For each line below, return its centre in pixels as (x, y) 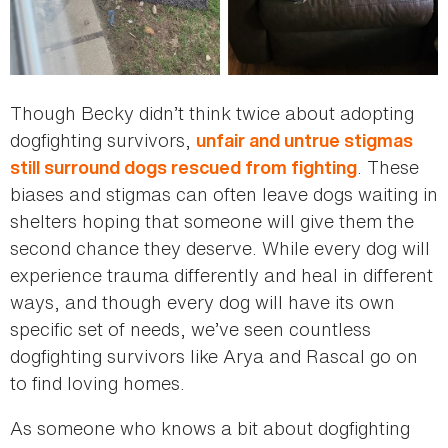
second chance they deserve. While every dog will (220, 248)
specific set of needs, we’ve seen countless (190, 329)
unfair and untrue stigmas (304, 141)
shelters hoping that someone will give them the (212, 221)
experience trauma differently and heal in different (221, 275)
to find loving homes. (100, 383)
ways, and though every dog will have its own (202, 302)
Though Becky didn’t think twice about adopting (212, 113)
